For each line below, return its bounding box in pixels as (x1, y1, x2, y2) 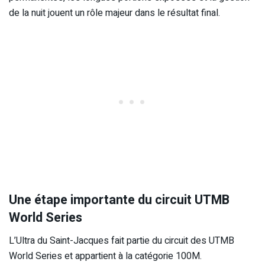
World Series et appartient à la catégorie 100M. (9, 248, 202, 263)
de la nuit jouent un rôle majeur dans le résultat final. (9, 6, 220, 21)
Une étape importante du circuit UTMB (9, 190, 230, 209)
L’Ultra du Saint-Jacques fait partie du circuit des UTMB (9, 233, 234, 248)
